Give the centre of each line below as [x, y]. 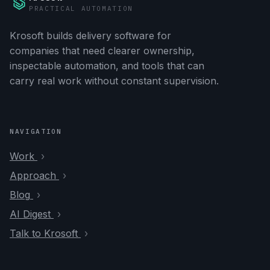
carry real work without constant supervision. [114, 81]
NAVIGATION [36, 131]
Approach [33, 175]
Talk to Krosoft [44, 233]
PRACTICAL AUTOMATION [81, 8]
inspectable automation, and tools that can [107, 66]
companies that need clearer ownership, [102, 51]
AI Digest [30, 214]
